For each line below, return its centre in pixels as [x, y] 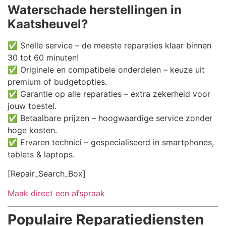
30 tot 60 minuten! [43, 57]
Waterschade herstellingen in [95, 10]
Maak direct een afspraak [56, 193]
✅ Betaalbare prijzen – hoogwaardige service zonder [110, 118]
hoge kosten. [32, 130]
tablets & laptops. [41, 154]
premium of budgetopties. [57, 81]
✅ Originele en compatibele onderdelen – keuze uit [106, 69]
